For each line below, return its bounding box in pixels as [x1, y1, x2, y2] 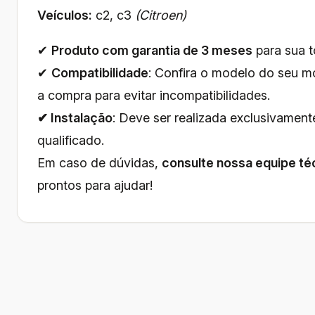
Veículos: [37, 7, 92, 22]
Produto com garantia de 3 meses [51, 42, 252, 58]
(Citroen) [135, 7, 186, 22]
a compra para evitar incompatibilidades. [37, 87, 270, 103]
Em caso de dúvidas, [37, 155, 162, 170]
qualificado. [37, 132, 104, 148]
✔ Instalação [37, 110, 112, 125]
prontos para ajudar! [37, 177, 153, 193]
